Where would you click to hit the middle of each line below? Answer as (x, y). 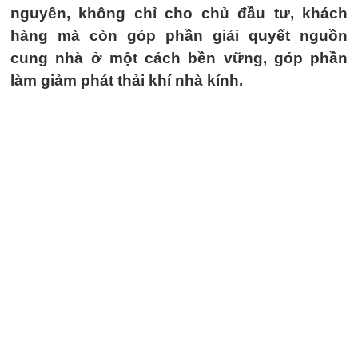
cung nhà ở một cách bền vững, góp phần (179, 58)
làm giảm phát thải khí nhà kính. (127, 80)
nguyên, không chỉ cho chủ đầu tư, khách (179, 13)
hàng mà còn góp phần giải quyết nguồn (179, 36)
